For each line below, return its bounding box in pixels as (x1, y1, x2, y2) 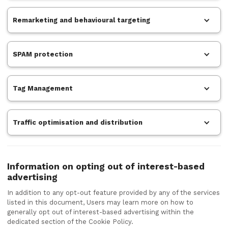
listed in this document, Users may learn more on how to (7, 198, 193, 206)
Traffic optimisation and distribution (13, 119, 142, 126)
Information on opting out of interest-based (7, 161, 205, 172)
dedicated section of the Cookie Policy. (7, 218, 133, 225)
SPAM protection (13, 50, 73, 58)
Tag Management (13, 84, 73, 92)
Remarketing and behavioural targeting (13, 16, 150, 24)
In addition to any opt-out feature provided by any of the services (7, 189, 220, 196)
